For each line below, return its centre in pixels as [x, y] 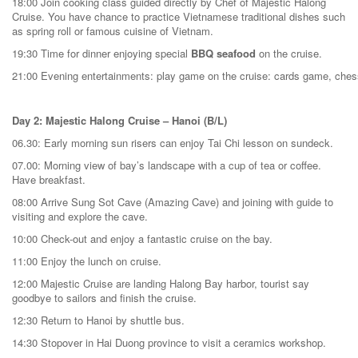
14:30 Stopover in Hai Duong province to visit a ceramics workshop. [169, 342]
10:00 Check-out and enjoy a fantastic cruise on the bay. [142, 239]
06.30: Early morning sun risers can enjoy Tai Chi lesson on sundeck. [173, 143]
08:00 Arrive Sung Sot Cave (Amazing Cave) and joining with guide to [173, 202]
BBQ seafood [225, 53]
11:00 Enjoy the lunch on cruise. [87, 261]
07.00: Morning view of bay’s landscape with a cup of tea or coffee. [167, 165]
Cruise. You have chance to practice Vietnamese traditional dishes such [179, 16]
